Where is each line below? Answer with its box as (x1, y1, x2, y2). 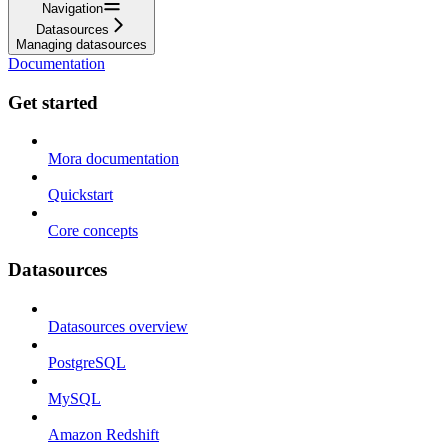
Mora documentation (48, 150, 179, 168)
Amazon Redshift (48, 425, 159, 443)
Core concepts (48, 222, 138, 240)
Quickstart (48, 186, 113, 204)
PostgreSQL (48, 353, 126, 371)
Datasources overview (48, 317, 188, 335)
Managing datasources (16, 36, 147, 52)
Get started (8, 91, 98, 113)
